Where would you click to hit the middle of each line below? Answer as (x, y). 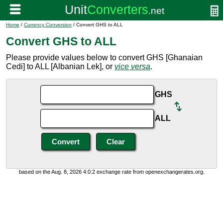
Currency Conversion (48, 25)
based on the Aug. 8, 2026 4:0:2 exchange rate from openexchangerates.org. (111, 172)
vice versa (132, 66)
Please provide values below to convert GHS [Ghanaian (104, 57)
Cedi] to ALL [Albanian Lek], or (60, 66)
